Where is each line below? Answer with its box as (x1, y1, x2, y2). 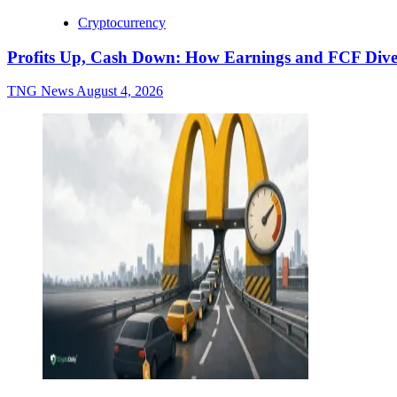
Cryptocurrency (78, 14, 166, 30)
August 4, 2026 (76, 83, 163, 99)
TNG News (7, 83, 76, 99)
